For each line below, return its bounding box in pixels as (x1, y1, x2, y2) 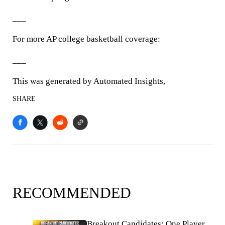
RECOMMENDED (13, 184, 131, 201)
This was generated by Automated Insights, (13, 76, 165, 86)
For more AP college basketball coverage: (13, 34, 160, 44)
